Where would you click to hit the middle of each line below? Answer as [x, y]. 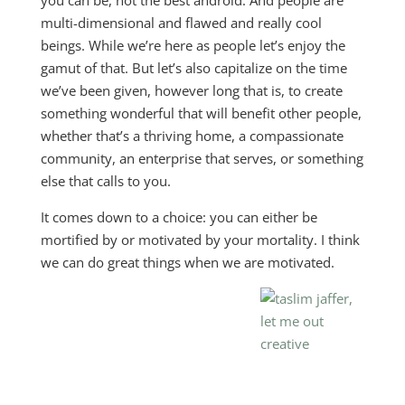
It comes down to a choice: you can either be [179, 217]
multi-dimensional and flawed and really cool [181, 23]
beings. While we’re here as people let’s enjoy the [193, 45]
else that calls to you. [105, 181]
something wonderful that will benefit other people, [201, 113]
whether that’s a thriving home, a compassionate [192, 136]
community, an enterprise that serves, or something [202, 158]
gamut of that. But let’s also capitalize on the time [193, 68]
